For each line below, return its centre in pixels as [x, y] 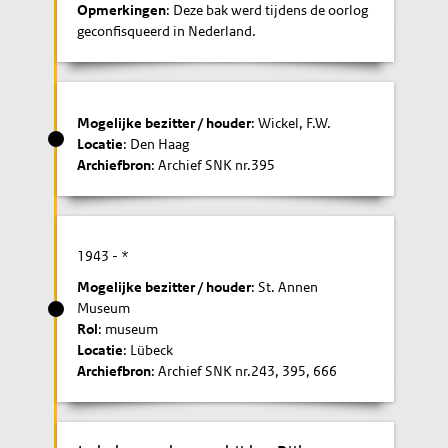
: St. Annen [285, 287]
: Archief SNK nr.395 [213, 164]
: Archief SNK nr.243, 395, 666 [244, 371]
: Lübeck [148, 350]
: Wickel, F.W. [291, 122]
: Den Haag [156, 143]
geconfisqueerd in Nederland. [167, 31]
